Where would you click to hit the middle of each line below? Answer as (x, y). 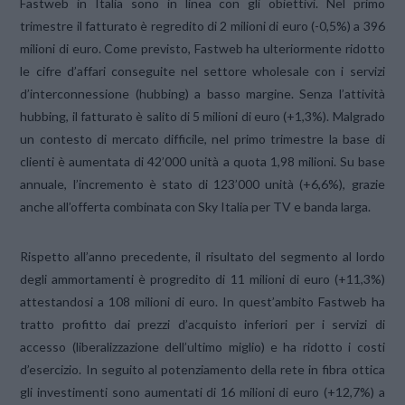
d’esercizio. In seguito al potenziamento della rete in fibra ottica (202, 370)
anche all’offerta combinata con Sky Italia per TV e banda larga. (196, 207)
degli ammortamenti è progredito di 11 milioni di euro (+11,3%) (202, 279)
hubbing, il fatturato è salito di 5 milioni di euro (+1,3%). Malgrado (202, 117)
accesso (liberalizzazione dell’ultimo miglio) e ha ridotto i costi (202, 347)
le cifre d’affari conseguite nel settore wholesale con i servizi (202, 71)
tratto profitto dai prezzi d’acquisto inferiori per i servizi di (202, 325)
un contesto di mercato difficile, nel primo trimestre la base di (202, 139)
